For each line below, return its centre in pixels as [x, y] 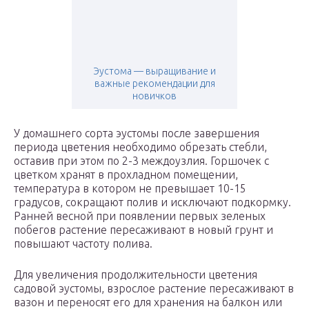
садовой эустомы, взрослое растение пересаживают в [154, 289]
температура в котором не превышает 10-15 [130, 189]
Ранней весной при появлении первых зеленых [140, 216]
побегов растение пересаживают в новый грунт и [143, 230]
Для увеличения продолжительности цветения [136, 275]
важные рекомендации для [154, 84]
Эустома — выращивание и [154, 71]
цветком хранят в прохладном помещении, [126, 175]
